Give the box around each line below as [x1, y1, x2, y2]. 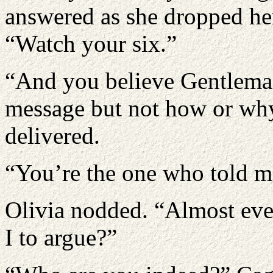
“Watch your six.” [5, 30, 177, 57]
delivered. [5, 122, 100, 149]
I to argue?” [5, 224, 117, 250]
